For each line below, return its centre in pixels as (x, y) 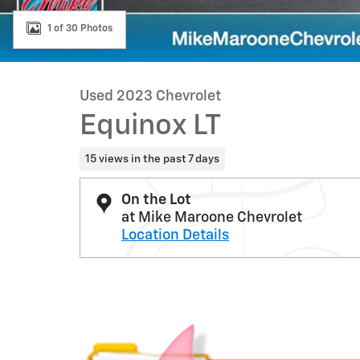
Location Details (175, 235)
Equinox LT (150, 126)
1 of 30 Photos (80, 29)
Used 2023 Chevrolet (150, 96)
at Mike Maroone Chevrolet (212, 217)
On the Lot (156, 200)
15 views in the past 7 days (152, 159)
